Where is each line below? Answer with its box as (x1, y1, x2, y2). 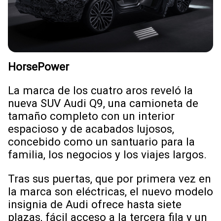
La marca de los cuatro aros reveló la (8, 84, 193, 97)
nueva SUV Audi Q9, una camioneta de (8, 97, 198, 110)
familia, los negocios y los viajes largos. (8, 148, 210, 161)
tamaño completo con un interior (8, 110, 175, 123)
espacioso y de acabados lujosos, (8, 122, 174, 136)
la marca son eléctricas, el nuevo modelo (8, 184, 213, 198)
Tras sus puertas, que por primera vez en (8, 172, 211, 185)
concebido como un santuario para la (8, 135, 195, 148)
